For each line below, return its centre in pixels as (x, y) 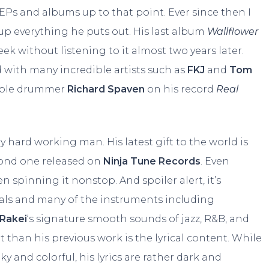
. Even (215, 161)
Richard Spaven (106, 89)
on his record (181, 89)
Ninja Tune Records (152, 161)
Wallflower (233, 32)
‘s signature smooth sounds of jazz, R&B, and (138, 219)
